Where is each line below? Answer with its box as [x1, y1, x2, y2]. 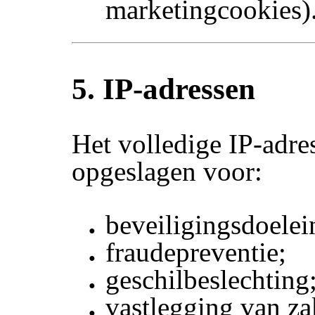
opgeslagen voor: [72, 156, 263, 187]
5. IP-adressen [72, 72, 256, 105]
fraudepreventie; [105, 237, 287, 268]
